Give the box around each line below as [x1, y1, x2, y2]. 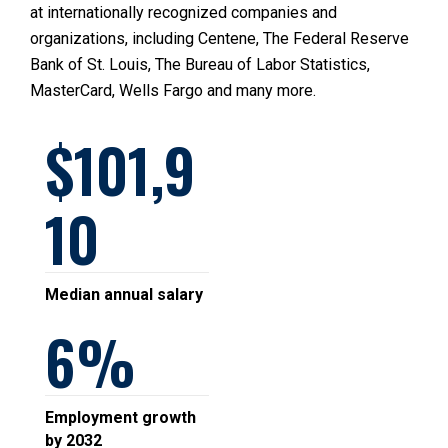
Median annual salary [45, 285, 203, 304]
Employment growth [45, 408, 196, 427]
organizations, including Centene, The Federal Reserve [30, 29, 409, 48]
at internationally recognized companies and [30, 3, 337, 22]
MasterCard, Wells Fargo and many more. [30, 81, 316, 100]
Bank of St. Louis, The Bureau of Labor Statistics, [30, 55, 370, 74]
